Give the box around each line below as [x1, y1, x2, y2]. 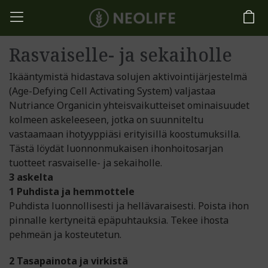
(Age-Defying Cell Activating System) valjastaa [9, 84, 215, 98]
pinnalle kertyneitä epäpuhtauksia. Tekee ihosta [9, 214, 229, 227]
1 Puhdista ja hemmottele [9, 185, 135, 198]
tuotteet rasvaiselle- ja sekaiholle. [9, 156, 162, 169]
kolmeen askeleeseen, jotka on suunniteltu [9, 113, 203, 126]
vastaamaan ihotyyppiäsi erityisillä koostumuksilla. [9, 127, 240, 141]
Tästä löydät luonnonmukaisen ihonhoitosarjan [9, 142, 223, 155]
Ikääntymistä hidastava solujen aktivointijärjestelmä [9, 70, 247, 83]
